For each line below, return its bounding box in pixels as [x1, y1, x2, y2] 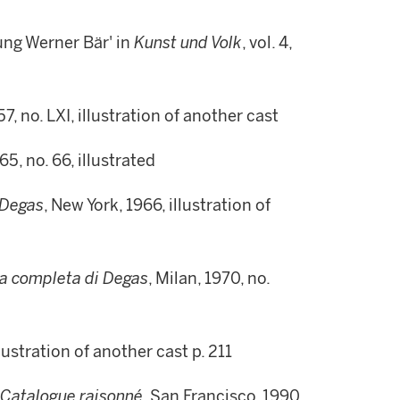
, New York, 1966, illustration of [44, 196, 271, 215]
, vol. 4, [242, 33, 292, 53]
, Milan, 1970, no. [148, 269, 270, 288]
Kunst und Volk [134, 33, 242, 53]
